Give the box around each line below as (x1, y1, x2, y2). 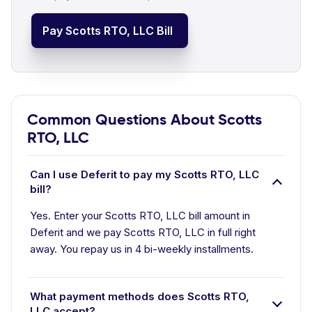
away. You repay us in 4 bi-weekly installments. (30, 242, 253, 256)
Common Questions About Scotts (27, 110, 262, 129)
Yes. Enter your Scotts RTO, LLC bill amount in (30, 209, 250, 222)
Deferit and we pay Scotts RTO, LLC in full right (30, 226, 256, 239)
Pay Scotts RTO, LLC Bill (42, 24, 173, 38)
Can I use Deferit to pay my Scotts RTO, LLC (30, 168, 259, 181)
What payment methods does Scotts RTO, (30, 290, 249, 303)
